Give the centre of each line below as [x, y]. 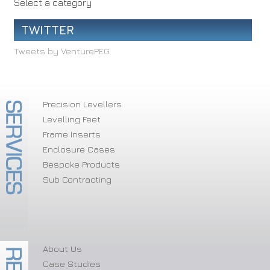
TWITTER [48, 30]
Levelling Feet [71, 119]
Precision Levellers [82, 104]
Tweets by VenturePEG [62, 51]
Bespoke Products [81, 164]
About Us [62, 248]
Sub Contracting [77, 179]
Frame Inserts [71, 134]
